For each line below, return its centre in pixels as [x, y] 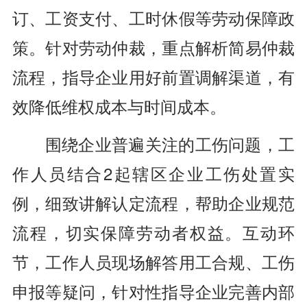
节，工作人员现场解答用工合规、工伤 [153, 261]
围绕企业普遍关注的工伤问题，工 [170, 144]
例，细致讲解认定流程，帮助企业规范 [153, 202]
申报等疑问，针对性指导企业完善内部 [153, 291]
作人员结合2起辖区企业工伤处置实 [153, 173]
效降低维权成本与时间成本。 [119, 106]
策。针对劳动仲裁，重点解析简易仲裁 [153, 47]
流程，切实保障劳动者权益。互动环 [153, 232]
